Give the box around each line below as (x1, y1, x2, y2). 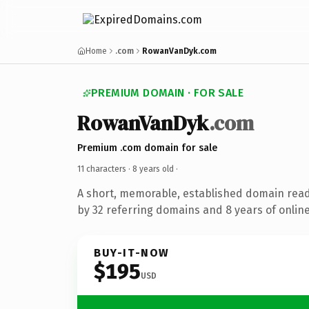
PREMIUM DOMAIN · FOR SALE (91, 86, 243, 99)
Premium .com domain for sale (77, 141, 217, 154)
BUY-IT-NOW (94, 246, 170, 259)
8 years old (132, 163, 174, 174)
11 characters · (77, 163, 132, 174)
